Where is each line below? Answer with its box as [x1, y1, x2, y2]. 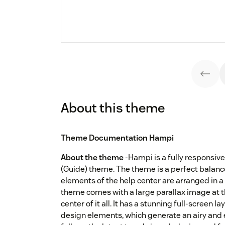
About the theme [61, 152, 124, 163]
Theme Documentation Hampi [61, 133, 174, 144]
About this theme [61, 99, 165, 117]
